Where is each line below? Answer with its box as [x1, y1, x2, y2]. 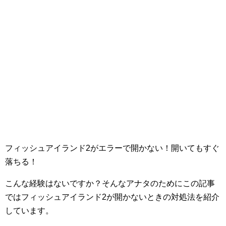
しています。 [5, 206, 53, 215]
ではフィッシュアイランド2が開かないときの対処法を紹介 [5, 193, 219, 201]
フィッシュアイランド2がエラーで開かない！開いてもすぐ [5, 144, 219, 152]
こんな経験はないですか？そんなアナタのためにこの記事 [5, 179, 215, 188]
